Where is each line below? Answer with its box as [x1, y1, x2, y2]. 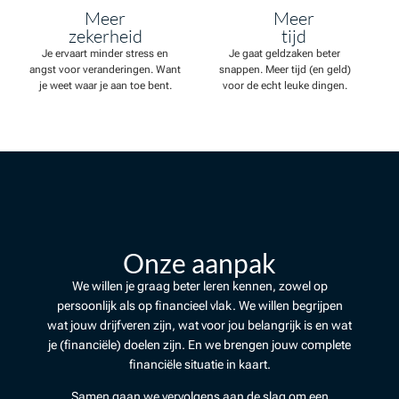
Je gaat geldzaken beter [229, 47, 341, 61]
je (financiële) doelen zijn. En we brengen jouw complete [48, 337, 351, 352]
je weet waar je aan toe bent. [38, 79, 172, 93]
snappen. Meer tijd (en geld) [218, 63, 351, 77]
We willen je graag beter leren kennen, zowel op [71, 278, 328, 293]
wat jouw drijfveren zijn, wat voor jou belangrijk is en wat [47, 317, 352, 332]
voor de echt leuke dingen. [222, 79, 347, 93]
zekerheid [68, 25, 142, 48]
